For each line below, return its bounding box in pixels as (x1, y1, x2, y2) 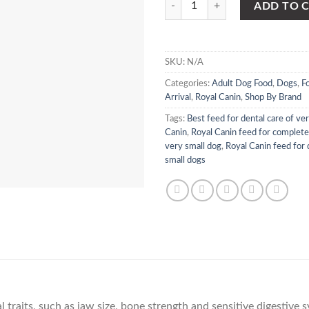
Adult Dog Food (212, 79, 272, 88)
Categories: (165, 79, 212, 88)
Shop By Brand (245, 92, 301, 101)
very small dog (165, 141, 221, 150)
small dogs (165, 155, 206, 164)
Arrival (165, 92, 191, 101)
